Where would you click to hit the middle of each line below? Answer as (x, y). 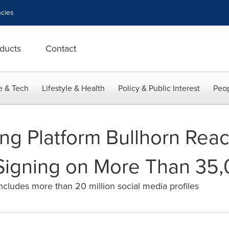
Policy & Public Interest (159, 88)
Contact (61, 49)
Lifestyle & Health (73, 88)
